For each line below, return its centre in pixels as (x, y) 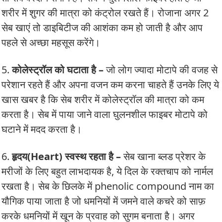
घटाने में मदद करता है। (42, 129)
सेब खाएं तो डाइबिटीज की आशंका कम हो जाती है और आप (102, 28)
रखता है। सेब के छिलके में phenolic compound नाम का (108, 186)
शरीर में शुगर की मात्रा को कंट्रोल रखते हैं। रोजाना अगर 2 (105, 13)
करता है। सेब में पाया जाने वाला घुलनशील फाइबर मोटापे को (105, 114)
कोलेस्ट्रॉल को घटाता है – (58, 70)
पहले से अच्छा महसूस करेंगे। (51, 43)
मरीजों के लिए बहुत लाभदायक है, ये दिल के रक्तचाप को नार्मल (107, 171)
